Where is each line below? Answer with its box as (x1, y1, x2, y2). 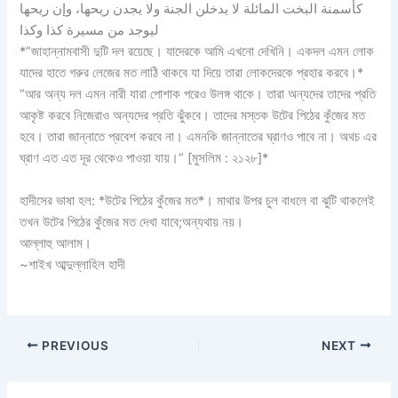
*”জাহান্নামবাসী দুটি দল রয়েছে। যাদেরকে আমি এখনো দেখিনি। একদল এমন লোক (20, 44, 375, 60)
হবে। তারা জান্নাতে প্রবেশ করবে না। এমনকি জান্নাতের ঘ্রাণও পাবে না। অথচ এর (20, 129, 378, 146)
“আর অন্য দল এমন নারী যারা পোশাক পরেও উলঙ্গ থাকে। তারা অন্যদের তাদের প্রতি (20, 86, 377, 103)
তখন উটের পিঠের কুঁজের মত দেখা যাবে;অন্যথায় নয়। (20, 213, 244, 230)
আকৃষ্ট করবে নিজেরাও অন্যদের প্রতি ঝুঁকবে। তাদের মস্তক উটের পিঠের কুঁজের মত (20, 107, 366, 124)
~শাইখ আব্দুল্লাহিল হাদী (20, 256, 126, 273)
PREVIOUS (38, 338, 109, 353)
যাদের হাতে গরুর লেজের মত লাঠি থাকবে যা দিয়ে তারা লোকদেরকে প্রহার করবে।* (20, 65, 364, 82)
